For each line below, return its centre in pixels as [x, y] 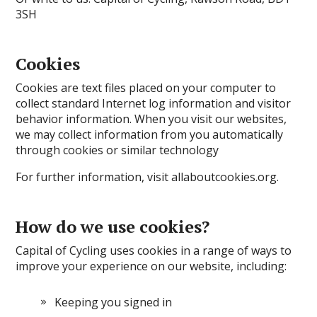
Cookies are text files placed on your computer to [146, 88]
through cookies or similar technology [117, 150]
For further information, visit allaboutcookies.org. [148, 177]
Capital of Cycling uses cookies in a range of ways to [154, 250]
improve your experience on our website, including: [151, 266]
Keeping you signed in [114, 302]
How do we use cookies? [113, 226]
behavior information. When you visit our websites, [151, 119]
